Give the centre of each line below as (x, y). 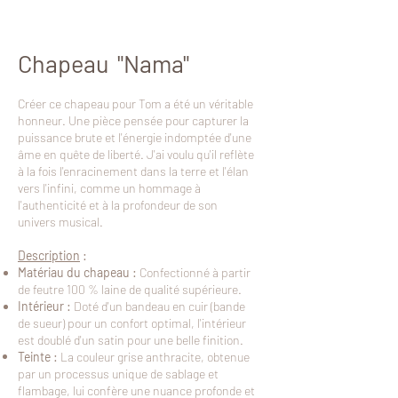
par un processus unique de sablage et (118, 373)
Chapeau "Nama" (103, 63)
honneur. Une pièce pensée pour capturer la (133, 120)
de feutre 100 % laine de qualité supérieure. (130, 289)
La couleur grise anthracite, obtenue (155, 356)
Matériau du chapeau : (77, 272)
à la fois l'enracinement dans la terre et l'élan (133, 171)
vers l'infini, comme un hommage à (109, 187)
